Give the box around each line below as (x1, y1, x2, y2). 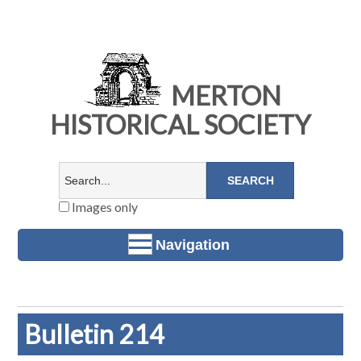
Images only (68, 199, 138, 215)
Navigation (156, 236, 230, 253)
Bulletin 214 (24, 318, 165, 351)
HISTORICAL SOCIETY (50, 109, 311, 141)
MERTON (165, 80, 281, 112)
